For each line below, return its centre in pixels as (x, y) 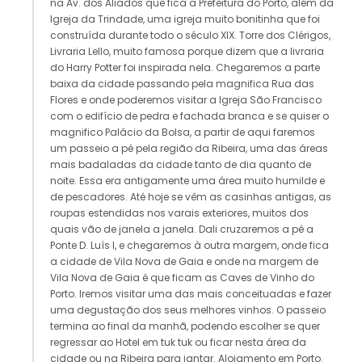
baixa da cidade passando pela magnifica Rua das (182, 84)
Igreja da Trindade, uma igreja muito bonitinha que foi (185, 19)
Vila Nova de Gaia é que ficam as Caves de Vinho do (182, 278)
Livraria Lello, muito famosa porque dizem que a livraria (187, 52)
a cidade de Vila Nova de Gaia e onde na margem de (184, 262)
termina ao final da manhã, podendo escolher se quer (185, 326)
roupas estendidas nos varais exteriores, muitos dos (179, 213)
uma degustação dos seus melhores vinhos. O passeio (188, 310)
